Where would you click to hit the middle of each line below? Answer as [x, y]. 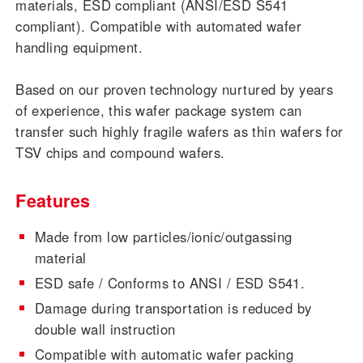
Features [53, 201]
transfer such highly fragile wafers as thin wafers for [179, 132]
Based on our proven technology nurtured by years [175, 90]
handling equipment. [79, 47]
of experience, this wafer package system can [159, 111]
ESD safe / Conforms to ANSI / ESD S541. [170, 283]
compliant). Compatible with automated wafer [159, 26]
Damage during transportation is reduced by [173, 307]
